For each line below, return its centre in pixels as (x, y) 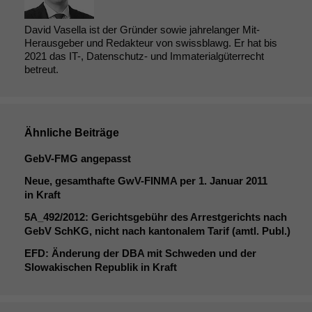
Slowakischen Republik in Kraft (101, 267)
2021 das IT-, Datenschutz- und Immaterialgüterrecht (144, 56)
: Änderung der (84, 253)
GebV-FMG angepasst (78, 158)
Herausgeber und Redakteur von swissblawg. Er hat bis (151, 42)
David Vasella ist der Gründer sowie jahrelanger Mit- (142, 29)
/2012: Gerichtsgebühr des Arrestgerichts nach (173, 217)
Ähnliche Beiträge (72, 132)
